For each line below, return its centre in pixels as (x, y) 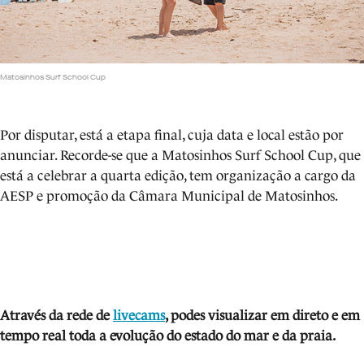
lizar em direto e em (300, 315)
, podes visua (202, 315)
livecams (139, 315)
